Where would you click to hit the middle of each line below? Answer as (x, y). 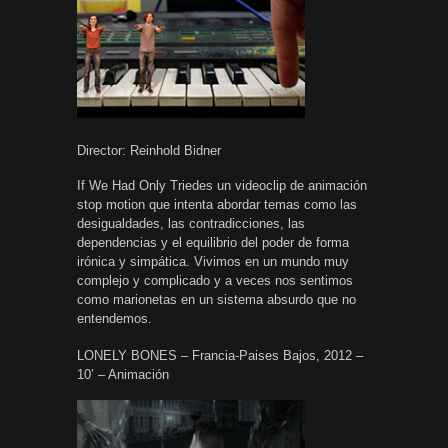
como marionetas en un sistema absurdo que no (216, 299)
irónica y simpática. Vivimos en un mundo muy (213, 261)
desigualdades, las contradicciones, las (191, 223)
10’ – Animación (123, 374)
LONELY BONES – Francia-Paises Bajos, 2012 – (220, 355)
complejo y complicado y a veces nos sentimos (215, 280)
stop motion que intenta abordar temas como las (217, 204)
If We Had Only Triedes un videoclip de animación (222, 185)
